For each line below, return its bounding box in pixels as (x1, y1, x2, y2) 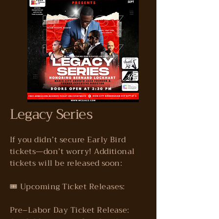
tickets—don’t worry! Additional (10, 145, 135, 158)
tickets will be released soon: (10, 156, 123, 170)
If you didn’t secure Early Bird (10, 133, 126, 147)
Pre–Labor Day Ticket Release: (10, 203, 130, 217)
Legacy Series (10, 102, 92, 126)
